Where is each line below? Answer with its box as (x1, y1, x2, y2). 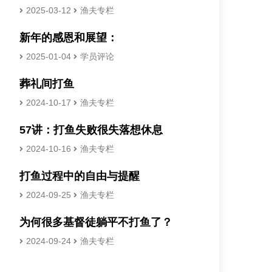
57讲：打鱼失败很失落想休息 (19, 124, 163, 136)
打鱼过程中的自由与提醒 (19, 170, 140, 182)
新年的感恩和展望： (19, 32, 118, 44)
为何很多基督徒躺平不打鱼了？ (19, 216, 172, 228)
